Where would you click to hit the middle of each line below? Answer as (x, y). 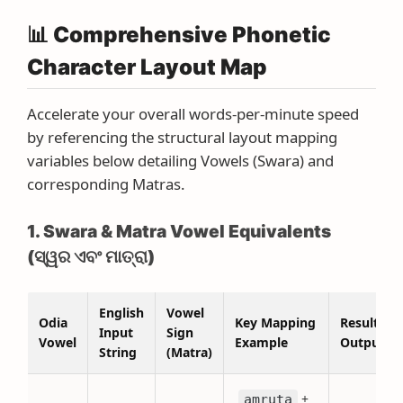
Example (261, 342)
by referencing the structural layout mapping (182, 137)
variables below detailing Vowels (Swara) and (180, 161)
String (118, 352)
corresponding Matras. (106, 184)
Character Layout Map (147, 67)
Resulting (369, 322)
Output (363, 342)
